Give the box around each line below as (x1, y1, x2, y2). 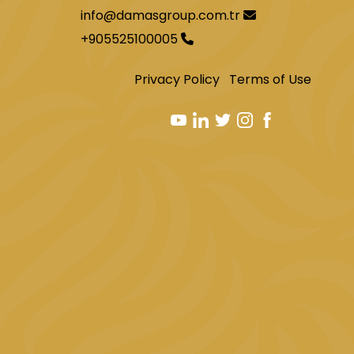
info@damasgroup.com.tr (81, 6, 240, 24)
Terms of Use (229, 70, 311, 88)
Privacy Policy (134, 70, 220, 88)
